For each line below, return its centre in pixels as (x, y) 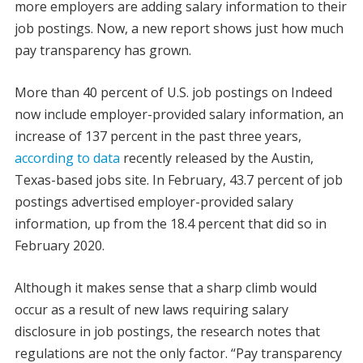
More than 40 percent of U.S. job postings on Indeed (173, 92)
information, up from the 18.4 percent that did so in (170, 223)
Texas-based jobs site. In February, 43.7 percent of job (178, 179)
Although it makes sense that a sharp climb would (165, 287)
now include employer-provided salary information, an (179, 114)
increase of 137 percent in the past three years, (158, 136)
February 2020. (59, 245)
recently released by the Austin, (216, 158)
